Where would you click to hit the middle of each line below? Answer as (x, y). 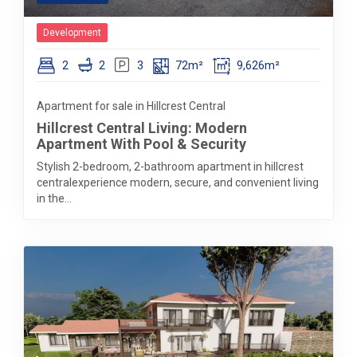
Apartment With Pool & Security (141, 144)
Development (72, 33)
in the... (54, 198)
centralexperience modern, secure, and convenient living (178, 182)
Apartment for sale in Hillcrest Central (131, 106)
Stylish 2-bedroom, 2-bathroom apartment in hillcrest (170, 167)
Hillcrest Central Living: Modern (142, 128)
